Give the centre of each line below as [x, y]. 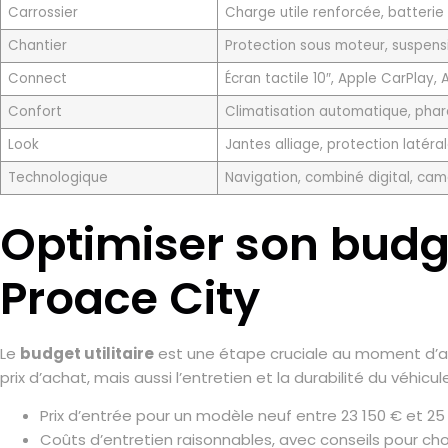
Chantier [37, 45]
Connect [37, 78]
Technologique [57, 177]
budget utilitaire [87, 353]
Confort [34, 111]
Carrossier [42, 12]
